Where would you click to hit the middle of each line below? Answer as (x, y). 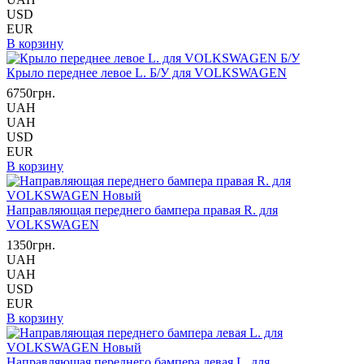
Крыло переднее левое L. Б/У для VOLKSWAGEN (147, 73)
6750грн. (31, 93)
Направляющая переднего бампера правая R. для (142, 210)
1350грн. (31, 245)
